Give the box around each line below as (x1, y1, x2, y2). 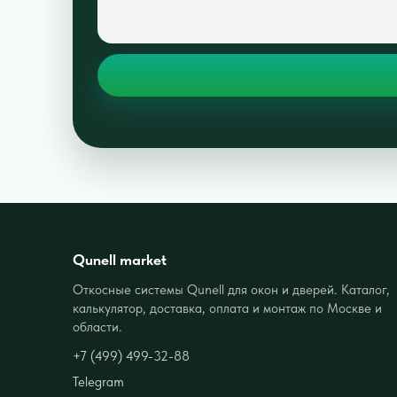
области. (73, 318, 122, 335)
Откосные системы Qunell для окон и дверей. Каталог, (73, 281, 390, 298)
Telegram (73, 373, 124, 390)
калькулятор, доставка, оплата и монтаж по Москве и (73, 300, 382, 316)
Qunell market (73, 250, 167, 269)
